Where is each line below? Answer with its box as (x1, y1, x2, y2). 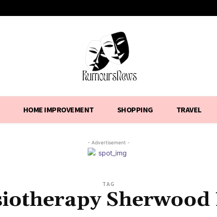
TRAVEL (176, 105, 201, 115)
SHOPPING (117, 105, 153, 115)
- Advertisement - (87, 139, 130, 146)
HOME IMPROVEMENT (23, 105, 94, 115)
